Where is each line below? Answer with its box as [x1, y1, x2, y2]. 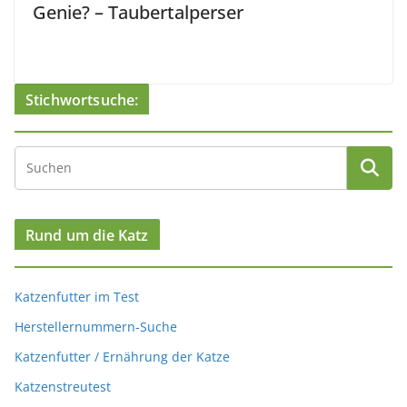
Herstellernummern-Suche [15, 318, 177, 336]
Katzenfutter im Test [15, 288, 139, 306]
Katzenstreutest [15, 378, 111, 396]
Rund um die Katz [25, 225, 149, 246]
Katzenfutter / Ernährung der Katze [15, 348, 230, 366]
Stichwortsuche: [25, 90, 139, 111]
